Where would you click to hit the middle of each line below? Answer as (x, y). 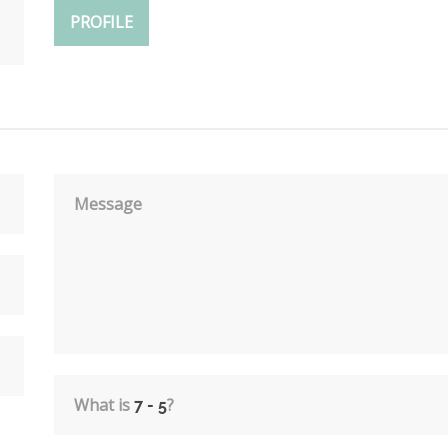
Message (108, 203)
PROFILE (101, 21)
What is (104, 404)
